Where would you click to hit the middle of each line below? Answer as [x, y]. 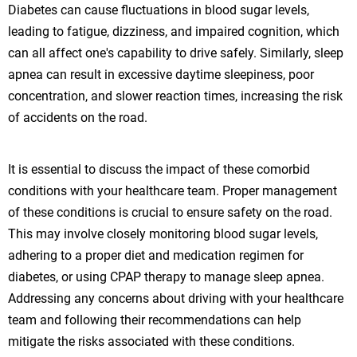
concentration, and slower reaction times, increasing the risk [175, 96]
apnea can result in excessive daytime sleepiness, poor [161, 74]
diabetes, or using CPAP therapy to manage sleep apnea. [166, 277]
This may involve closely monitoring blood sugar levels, [163, 233]
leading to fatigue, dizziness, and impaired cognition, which [174, 31]
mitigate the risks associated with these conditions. [151, 341]
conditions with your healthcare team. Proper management [173, 190]
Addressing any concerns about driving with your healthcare [176, 298]
